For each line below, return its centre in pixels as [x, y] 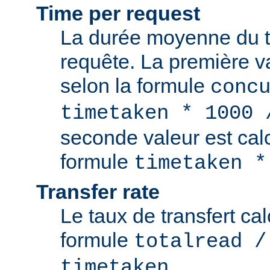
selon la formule [135, 86]
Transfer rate [98, 192]
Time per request [118, 14]
